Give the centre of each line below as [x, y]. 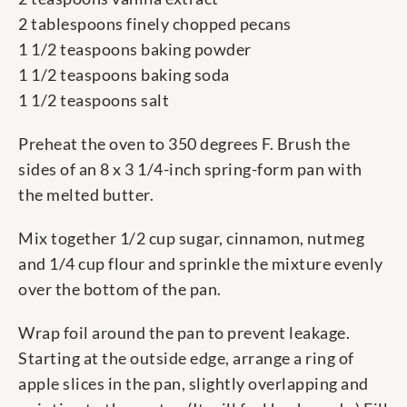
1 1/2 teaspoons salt [94, 100]
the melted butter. [86, 195]
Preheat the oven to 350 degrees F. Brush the [184, 144]
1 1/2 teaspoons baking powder [135, 50]
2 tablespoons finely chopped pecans [155, 24]
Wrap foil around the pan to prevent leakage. [184, 333]
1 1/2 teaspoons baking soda [124, 75]
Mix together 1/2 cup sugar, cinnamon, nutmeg [191, 238]
